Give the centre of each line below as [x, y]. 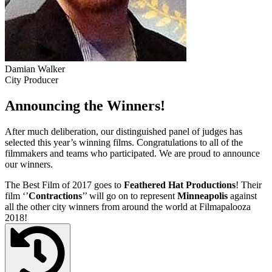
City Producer [32, 80]
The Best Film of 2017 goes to [64, 185]
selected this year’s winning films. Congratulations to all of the [124, 142]
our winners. [29, 164]
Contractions [55, 195]
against [242, 195]
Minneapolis [202, 195]
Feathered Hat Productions [180, 185]
